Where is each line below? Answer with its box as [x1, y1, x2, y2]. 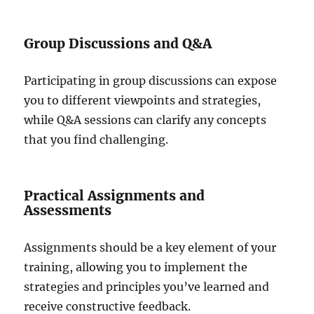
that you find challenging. [24, 132, 169, 146]
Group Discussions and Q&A [24, 34, 212, 52]
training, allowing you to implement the [24, 259, 248, 274]
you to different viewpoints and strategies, [24, 93, 261, 107]
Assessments [24, 201, 112, 219]
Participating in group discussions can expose [24, 73, 278, 88]
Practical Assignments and [24, 186, 205, 204]
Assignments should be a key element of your [24, 240, 277, 254]
